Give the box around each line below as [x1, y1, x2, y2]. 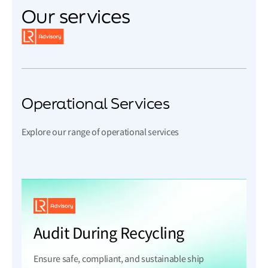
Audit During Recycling [33, 223, 184, 244]
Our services [22, 4, 130, 29]
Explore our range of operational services [22, 126, 179, 138]
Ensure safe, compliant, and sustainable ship [33, 253, 204, 265]
